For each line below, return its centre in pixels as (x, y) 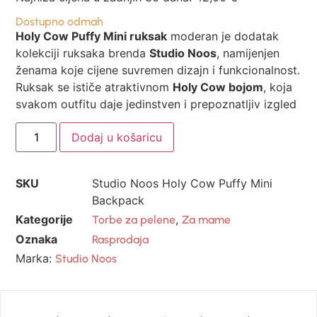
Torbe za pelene (134, 220)
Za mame (207, 220)
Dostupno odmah (60, 21)
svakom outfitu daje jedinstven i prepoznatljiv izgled (156, 104)
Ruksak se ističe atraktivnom (94, 87)
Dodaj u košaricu (117, 138)
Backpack (119, 201)
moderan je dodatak (223, 36)
